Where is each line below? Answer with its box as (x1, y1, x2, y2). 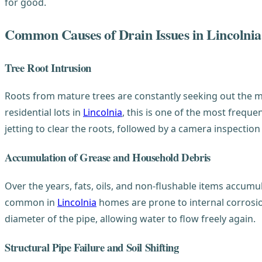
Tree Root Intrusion (5, 59, 91, 75)
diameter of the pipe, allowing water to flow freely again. (5, 212, 256, 225)
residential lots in (5, 106, 83, 119)
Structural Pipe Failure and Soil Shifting (5, 239, 179, 255)
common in (5, 195, 57, 209)
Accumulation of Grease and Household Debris (5, 149, 211, 166)
